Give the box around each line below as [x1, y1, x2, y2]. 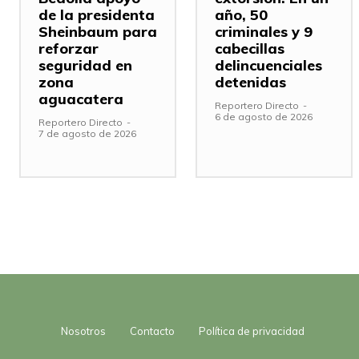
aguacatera [38, 89, 123, 108]
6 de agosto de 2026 [215, 110, 313, 123]
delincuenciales [215, 55, 322, 75]
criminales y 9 [215, 22, 313, 41]
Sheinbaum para [38, 22, 157, 41]
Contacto [130, 325, 175, 338]
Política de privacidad [199, 325, 305, 338]
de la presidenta [38, 5, 155, 24]
